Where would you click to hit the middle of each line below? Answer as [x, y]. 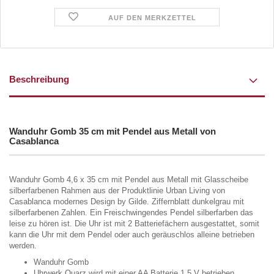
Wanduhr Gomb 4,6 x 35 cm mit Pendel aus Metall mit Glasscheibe [129, 179]
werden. [23, 245]
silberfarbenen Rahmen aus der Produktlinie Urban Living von [117, 190]
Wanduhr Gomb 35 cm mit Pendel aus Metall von [113, 131]
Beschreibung [39, 79]
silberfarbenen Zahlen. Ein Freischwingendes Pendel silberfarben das [131, 212]
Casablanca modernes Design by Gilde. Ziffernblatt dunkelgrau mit [127, 201]
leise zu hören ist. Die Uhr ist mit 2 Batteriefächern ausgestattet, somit [134, 223]
